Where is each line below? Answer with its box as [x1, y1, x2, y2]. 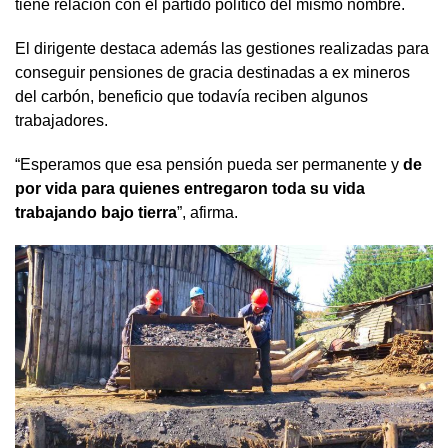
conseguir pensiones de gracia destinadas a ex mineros [15, 63, 410, 81]
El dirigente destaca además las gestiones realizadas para [15, 39, 429, 57]
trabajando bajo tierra [15, 203, 177, 221]
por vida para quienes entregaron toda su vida [15, 179, 365, 197]
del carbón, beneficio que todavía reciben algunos [15, 87, 368, 105]
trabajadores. [15, 111, 108, 129]
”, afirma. [177, 203, 238, 221]
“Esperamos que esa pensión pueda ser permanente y [15, 155, 403, 173]
